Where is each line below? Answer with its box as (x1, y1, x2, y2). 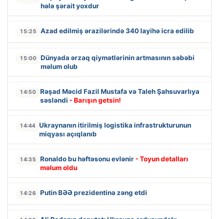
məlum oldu (40, 164, 77, 172)
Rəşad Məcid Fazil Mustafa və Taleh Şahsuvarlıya (40, 88, 199, 96)
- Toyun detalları (135, 155, 188, 163)
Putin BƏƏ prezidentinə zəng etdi (40, 189, 147, 197)
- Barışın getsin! (69, 96, 121, 105)
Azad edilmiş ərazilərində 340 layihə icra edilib (41, 27, 194, 35)
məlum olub (41, 63, 78, 71)
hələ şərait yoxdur (41, 2, 99, 10)
